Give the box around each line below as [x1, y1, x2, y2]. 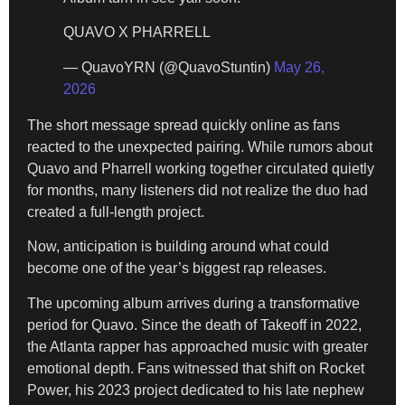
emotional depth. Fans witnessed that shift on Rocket [27, 360, 364, 376]
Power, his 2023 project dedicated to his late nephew [27, 381, 364, 398]
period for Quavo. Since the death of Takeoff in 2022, [27, 316, 362, 333]
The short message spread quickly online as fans [27, 117, 340, 133]
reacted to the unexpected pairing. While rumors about [27, 138, 372, 155]
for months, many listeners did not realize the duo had [27, 182, 368, 198]
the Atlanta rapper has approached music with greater [27, 338, 368, 354]
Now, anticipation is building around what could [27, 239, 329, 255]
